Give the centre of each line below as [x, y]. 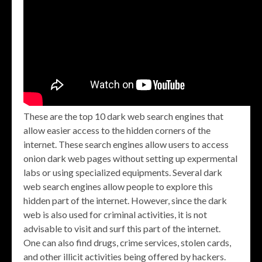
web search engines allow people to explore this [118, 187]
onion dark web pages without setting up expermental [130, 158]
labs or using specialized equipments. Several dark [123, 173]
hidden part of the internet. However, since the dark [125, 201]
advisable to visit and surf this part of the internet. [122, 229]
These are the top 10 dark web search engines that [123, 116]
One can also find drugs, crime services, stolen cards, [127, 243]
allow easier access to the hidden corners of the [117, 130]
